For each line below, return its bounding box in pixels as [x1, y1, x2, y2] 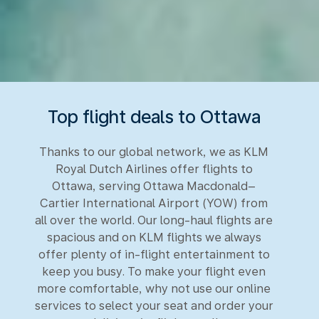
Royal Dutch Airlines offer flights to [55, 162, 253, 176]
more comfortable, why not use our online [37, 281, 271, 296]
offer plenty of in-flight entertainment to [38, 247, 270, 261]
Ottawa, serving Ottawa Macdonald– [52, 179, 256, 193]
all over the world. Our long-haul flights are [35, 213, 273, 227]
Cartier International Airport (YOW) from [40, 196, 268, 210]
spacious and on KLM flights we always [46, 230, 261, 244]
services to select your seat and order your [34, 298, 273, 313]
